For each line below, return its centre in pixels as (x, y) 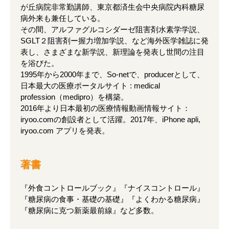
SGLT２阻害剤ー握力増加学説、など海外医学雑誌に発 (114, 41)
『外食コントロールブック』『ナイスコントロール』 (112, 188)
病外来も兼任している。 (63, 18)
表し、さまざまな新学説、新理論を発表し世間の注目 (112, 52)
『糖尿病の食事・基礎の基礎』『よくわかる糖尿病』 (112, 199)
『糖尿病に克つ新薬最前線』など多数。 (89, 211)
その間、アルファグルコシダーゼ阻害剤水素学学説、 (112, 30)
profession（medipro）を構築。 (74, 97)
